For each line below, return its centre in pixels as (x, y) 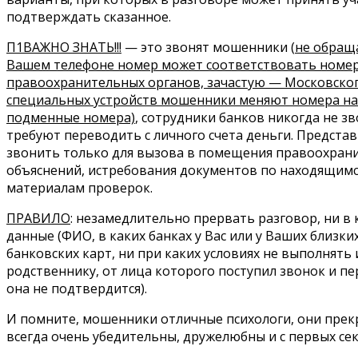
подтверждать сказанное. (89, 17)
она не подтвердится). (77, 289)
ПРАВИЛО (38, 219)
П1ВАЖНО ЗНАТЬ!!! (64, 48)
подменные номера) (71, 118)
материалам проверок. (80, 188)
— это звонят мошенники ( (208, 48)
